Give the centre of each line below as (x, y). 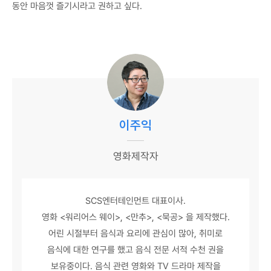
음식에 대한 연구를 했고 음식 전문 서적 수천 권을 (135, 250)
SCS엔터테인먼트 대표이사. (135, 201)
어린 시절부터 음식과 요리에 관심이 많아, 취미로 (135, 233)
